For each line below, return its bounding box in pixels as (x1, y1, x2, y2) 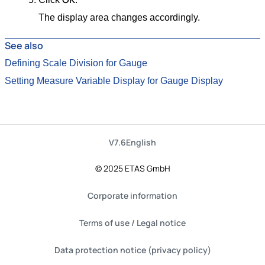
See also (5, 39, 43, 53)
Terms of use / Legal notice (79, 217, 186, 228)
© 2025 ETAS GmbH (95, 163, 170, 174)
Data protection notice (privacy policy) (54, 244, 211, 256)
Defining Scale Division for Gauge (5, 58, 147, 69)
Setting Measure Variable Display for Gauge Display (5, 76, 223, 86)
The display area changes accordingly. (38, 12, 200, 23)
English (126, 137, 156, 148)
